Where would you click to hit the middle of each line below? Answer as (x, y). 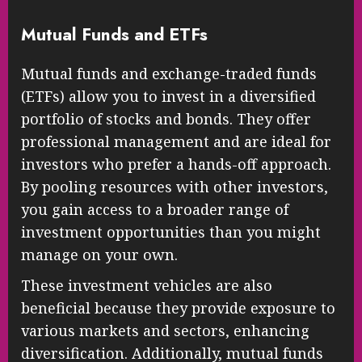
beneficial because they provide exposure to (178, 308)
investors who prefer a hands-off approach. (176, 164)
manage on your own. (99, 255)
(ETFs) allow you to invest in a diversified (168, 97)
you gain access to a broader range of (155, 210)
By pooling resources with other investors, (175, 187)
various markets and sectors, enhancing (165, 331)
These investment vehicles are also (147, 286)
